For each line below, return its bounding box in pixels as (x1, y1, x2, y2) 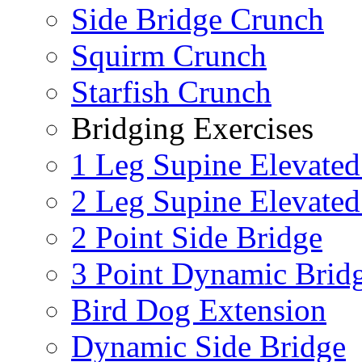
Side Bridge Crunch (71, 2, 324, 37)
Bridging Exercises (71, 111, 314, 146)
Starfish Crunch (71, 74, 271, 110)
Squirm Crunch (71, 38, 267, 74)
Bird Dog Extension (71, 293, 326, 328)
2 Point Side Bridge (71, 220, 322, 255)
